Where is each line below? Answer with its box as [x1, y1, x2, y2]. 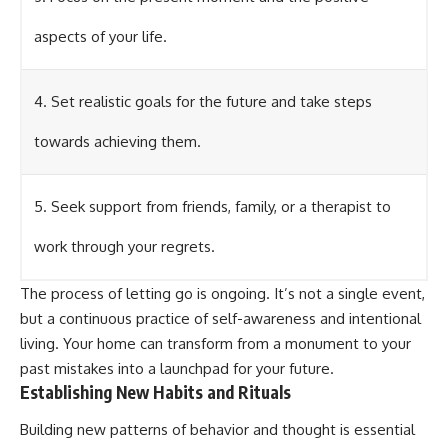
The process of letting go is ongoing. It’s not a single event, [20, 283, 425, 303]
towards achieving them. [34, 131, 201, 151]
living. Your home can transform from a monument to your [20, 333, 411, 353]
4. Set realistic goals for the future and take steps [34, 91, 372, 111]
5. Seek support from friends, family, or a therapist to [34, 196, 391, 216]
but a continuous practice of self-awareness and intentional [20, 308, 421, 328]
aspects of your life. [34, 26, 167, 46]
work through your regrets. [34, 236, 215, 256]
